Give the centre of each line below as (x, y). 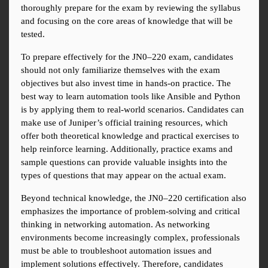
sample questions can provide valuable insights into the (124, 162)
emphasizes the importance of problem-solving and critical (130, 211)
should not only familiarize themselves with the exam (121, 70)
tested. (33, 34)
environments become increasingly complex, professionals (130, 238)
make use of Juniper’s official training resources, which (124, 123)
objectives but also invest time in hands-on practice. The (126, 83)
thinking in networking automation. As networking (115, 225)
